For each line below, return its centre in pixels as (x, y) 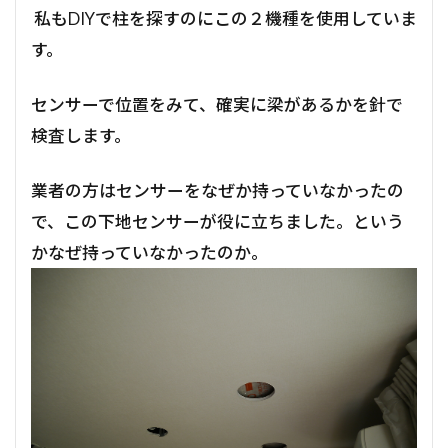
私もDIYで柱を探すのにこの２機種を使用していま (224, 19)
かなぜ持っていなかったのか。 (149, 253)
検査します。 (81, 136)
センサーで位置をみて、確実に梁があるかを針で (217, 105)
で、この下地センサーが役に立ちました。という (217, 222)
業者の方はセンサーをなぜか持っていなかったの (217, 191)
